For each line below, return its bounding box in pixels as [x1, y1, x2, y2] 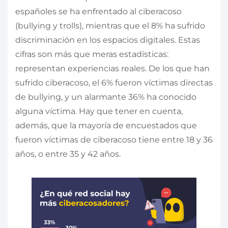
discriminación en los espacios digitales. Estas [15, 35, 200, 45]
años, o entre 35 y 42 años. [15, 149, 121, 159]
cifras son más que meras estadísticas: [15, 49, 168, 60]
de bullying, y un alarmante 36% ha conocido [15, 92, 196, 102]
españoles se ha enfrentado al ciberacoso [15, 7, 182, 17]
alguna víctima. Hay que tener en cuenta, [15, 106, 183, 117]
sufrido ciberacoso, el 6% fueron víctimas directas [15, 78, 213, 88]
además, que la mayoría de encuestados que [15, 121, 197, 131]
